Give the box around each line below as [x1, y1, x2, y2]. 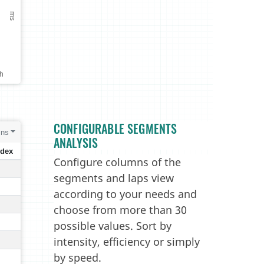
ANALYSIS [54, 134, 98, 151]
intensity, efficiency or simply [54, 235, 200, 249]
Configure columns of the [54, 155, 181, 169]
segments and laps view [54, 171, 174, 185]
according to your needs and [54, 187, 197, 201]
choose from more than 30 [54, 203, 187, 217]
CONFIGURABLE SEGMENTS [54, 120, 177, 137]
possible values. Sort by [54, 219, 171, 233]
